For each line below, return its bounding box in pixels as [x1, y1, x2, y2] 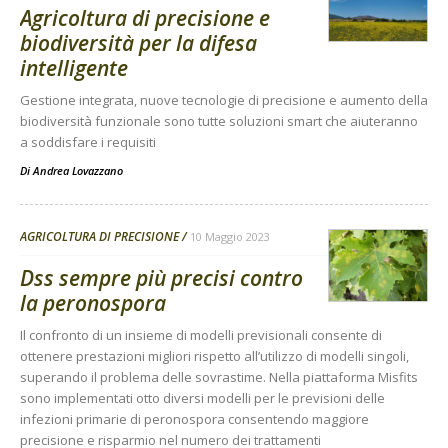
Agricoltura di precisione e [20, 3, 270, 32]
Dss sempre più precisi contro [20, 263, 303, 292]
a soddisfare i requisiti [20, 132, 156, 151]
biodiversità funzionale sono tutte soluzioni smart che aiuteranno [20, 111, 418, 130]
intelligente [20, 53, 128, 82]
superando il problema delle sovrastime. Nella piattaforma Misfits [20, 367, 418, 386]
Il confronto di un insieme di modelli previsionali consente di [20, 325, 382, 344]
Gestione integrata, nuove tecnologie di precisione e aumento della [20, 90, 428, 109]
